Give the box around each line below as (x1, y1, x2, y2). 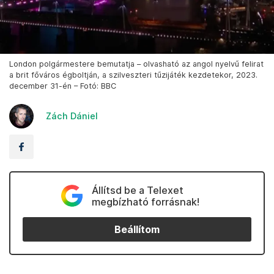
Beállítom (114, 223, 160, 235)
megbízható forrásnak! (91, 196, 199, 209)
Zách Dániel (46, 111, 98, 122)
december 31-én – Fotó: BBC (9, 81, 116, 91)
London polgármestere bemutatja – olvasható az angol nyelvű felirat (9, 59, 264, 69)
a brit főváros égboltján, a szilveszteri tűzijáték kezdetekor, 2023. (9, 70, 257, 80)
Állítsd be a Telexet (91, 184, 183, 197)
